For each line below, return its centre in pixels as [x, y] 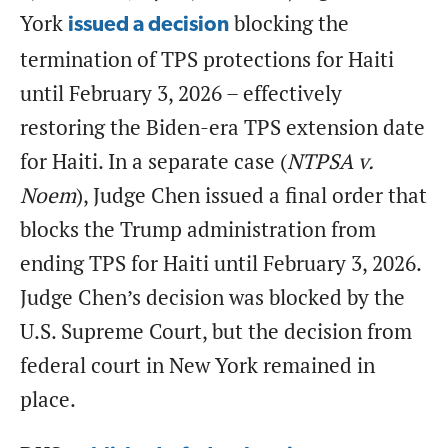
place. [48, 399]
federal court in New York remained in [197, 365]
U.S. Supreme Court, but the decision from [216, 331]
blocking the [289, 23]
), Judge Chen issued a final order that [251, 195]
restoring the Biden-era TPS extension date [222, 127]
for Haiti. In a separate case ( [153, 161]
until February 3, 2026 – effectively [181, 93]
